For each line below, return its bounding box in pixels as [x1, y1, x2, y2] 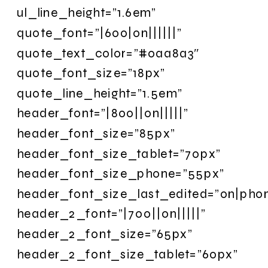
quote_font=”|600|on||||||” [17, 25, 182, 41]
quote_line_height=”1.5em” [17, 85, 182, 100]
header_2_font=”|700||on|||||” [17, 206, 206, 221]
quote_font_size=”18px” [17, 65, 166, 81]
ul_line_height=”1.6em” [17, 5, 157, 20]
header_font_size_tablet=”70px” [17, 145, 221, 161]
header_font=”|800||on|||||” [17, 105, 189, 121]
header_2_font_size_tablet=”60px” [17, 246, 238, 261]
